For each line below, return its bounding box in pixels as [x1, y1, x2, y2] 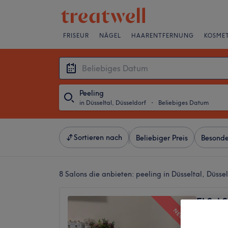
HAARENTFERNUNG [131, 32, 194, 39]
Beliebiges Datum [158, 99, 209, 106]
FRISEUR [63, 32, 89, 39]
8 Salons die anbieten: [59, 169, 136, 179]
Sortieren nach [74, 133, 122, 142]
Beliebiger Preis [136, 133, 188, 142]
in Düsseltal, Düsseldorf [79, 99, 146, 106]
